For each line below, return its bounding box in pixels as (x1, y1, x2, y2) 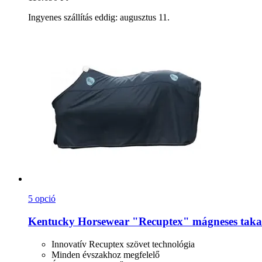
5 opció (28, 194, 56, 204)
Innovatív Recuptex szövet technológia (51, 239, 195, 249)
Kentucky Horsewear (28, 215, 129, 227)
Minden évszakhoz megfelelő (51, 249, 160, 260)
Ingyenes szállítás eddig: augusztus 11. (28, 12, 170, 23)
